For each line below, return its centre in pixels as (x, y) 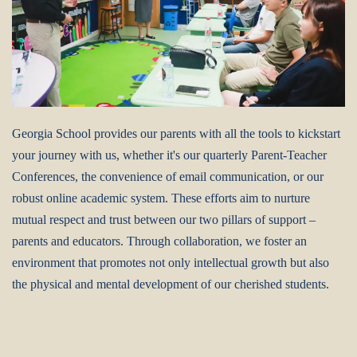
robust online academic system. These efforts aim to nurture (161, 198)
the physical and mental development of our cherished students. (171, 284)
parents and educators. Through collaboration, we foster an (159, 241)
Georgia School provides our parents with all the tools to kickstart (176, 134)
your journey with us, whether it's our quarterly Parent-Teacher (169, 155)
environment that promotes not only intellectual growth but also (171, 263)
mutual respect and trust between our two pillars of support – (164, 220)
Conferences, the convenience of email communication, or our (168, 177)
